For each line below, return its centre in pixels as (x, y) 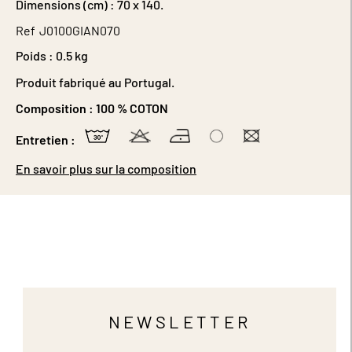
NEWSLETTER (180, 322)
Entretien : (46, 140)
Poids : (35, 56)
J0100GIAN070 (80, 31)
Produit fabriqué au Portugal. (95, 82)
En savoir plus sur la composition (106, 169)
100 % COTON (132, 108)
